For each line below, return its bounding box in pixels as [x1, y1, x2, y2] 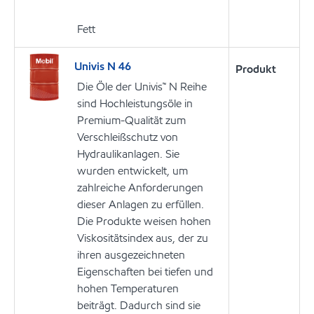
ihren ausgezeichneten [77, 247, 185, 262]
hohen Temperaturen [77, 280, 179, 296]
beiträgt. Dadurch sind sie [77, 297, 200, 313]
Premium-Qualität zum [77, 112, 186, 128]
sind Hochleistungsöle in [77, 95, 193, 111]
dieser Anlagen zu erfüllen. [77, 196, 204, 212]
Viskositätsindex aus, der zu [77, 230, 208, 245]
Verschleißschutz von [77, 129, 178, 144]
